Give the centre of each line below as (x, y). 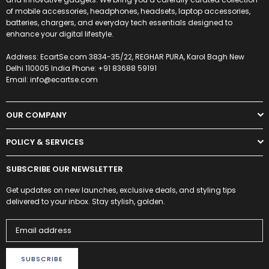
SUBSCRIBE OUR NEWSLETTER (65, 169)
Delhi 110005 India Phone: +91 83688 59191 (81, 68)
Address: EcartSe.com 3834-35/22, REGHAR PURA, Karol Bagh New (125, 56)
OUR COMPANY (36, 115)
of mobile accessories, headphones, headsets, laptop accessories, (128, 11)
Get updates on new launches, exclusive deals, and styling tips (121, 190)
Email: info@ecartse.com (52, 79)
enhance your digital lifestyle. (60, 34)
